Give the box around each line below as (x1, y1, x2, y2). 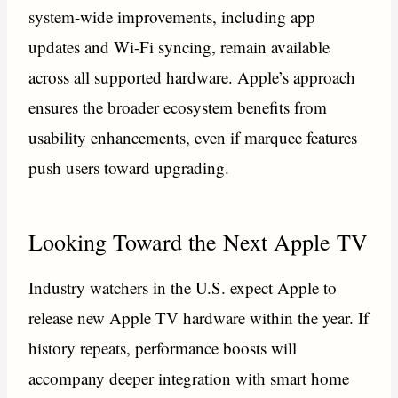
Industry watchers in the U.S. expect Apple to (28, 275, 338, 298)
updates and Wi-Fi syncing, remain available (28, 36, 330, 59)
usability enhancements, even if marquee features (28, 126, 358, 149)
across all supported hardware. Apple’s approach (28, 66, 356, 89)
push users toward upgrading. (28, 156, 230, 179)
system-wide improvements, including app (28, 5, 316, 28)
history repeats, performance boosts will (28, 336, 298, 359)
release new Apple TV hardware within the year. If (28, 306, 370, 329)
